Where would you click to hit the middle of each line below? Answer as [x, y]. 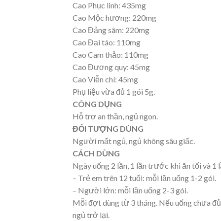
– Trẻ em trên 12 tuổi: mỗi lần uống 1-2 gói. [144, 178]
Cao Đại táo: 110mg [107, 42]
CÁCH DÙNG [96, 153]
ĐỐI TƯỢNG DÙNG [108, 129]
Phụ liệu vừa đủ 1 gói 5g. [114, 92]
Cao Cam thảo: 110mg [110, 55]
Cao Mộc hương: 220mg [114, 18]
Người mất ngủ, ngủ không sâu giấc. [134, 141]
